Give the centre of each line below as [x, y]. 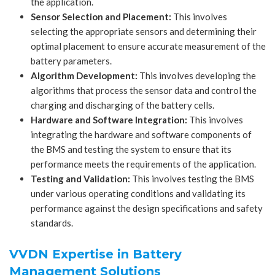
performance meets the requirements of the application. [143, 164]
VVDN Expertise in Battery [95, 254]
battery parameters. [71, 61]
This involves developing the [197, 76]
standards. [52, 223]
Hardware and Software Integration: [109, 120]
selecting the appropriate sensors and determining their [144, 32]
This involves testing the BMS [192, 179]
